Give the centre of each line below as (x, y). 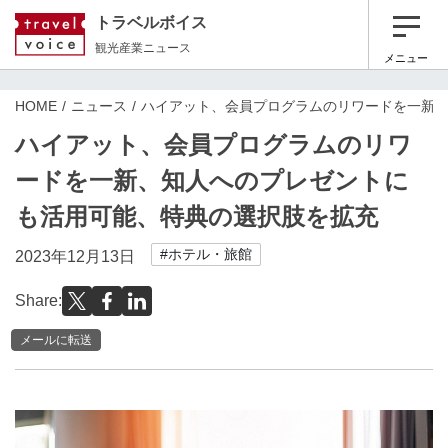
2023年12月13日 (75, 256)
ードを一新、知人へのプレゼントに (212, 180)
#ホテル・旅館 (206, 254)
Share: (38, 300)
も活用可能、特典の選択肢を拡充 (196, 216)
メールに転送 (56, 339)
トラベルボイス (151, 22)
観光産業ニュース (143, 47)
